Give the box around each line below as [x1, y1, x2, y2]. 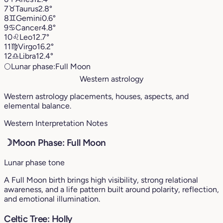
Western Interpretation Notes [4, 118, 108, 128]
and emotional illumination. [4, 194, 100, 204]
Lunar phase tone [4, 158, 65, 168]
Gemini [16, 13, 42, 23]
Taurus [15, 3, 38, 13]
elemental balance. [4, 101, 71, 111]
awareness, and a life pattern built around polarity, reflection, [4, 185, 219, 195]
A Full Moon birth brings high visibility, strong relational [4, 175, 198, 185]
